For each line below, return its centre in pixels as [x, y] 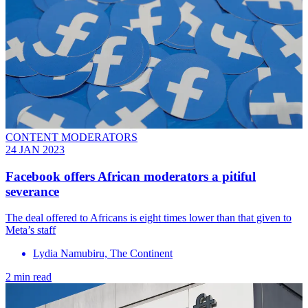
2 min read [29, 277]
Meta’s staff [31, 230]
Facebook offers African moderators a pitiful [131, 176]
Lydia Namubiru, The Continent [103, 254]
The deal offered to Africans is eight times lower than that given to [148, 218]
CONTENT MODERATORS [71, 137]
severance [32, 191]
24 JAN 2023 [35, 149]
